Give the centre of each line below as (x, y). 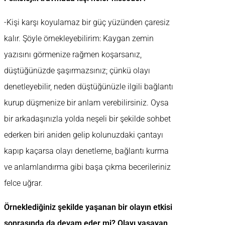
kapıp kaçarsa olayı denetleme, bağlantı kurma (86, 151)
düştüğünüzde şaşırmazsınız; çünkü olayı (77, 71)
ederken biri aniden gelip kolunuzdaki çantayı (84, 135)
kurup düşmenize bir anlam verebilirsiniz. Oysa (86, 103)
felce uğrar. (23, 183)
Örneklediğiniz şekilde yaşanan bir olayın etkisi (88, 207)
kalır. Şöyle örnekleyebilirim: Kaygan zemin (79, 39)
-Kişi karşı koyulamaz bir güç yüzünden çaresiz (87, 23)
